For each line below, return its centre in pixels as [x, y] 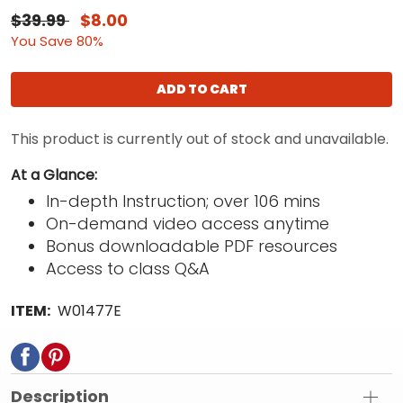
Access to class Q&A [128, 269]
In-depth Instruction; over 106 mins [184, 201]
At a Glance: [54, 175]
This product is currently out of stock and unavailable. [200, 139]
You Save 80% [57, 41]
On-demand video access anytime [188, 224]
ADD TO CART [201, 90]
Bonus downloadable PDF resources [192, 246]
